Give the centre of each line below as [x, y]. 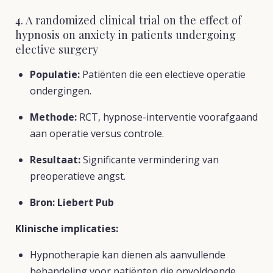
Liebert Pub [86, 202]
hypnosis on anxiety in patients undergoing [126, 34]
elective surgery [57, 49]
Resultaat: [55, 160]
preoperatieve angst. [78, 176]
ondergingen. [61, 91]
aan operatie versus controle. [97, 133]
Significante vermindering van [150, 160]
